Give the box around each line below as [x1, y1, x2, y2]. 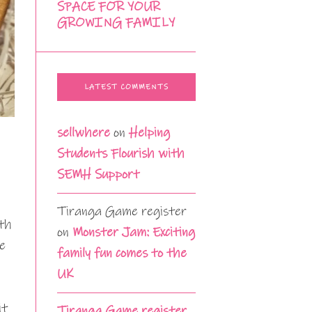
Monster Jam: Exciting [72, 224, 195, 241]
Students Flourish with [57, 146, 185, 162]
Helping [129, 125, 170, 141]
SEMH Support [57, 166, 139, 183]
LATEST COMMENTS [84, 82, 169, 93]
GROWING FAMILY [57, 15, 175, 31]
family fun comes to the [57, 245, 187, 262]
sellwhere [57, 125, 110, 141]
